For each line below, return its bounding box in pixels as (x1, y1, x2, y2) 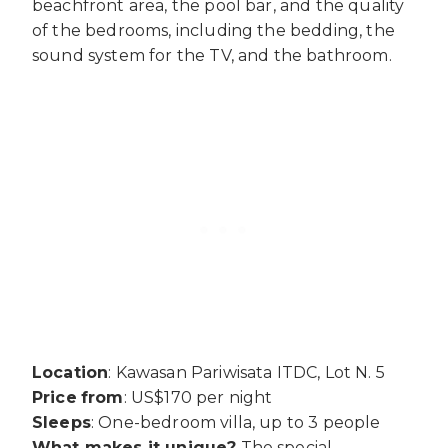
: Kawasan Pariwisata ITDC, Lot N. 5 (108, 363, 385, 383)
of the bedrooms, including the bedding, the (32, 21, 395, 41)
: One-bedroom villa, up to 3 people (90, 413, 381, 433)
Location (32, 363, 109, 383)
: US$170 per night (123, 388, 273, 408)
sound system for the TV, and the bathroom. (32, 46, 392, 66)
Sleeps (32, 413, 91, 433)
